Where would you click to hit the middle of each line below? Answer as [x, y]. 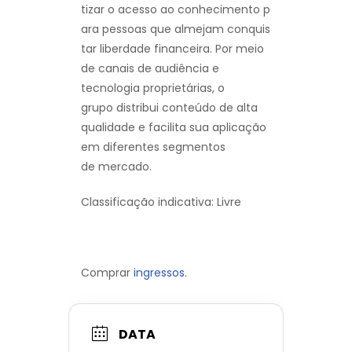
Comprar [107, 273]
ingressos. [160, 273]
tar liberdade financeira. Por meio [172, 49]
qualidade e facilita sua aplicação [174, 128]
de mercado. [116, 167]
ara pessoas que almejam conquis [176, 29]
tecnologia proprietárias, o [153, 88]
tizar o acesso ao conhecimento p [176, 10]
